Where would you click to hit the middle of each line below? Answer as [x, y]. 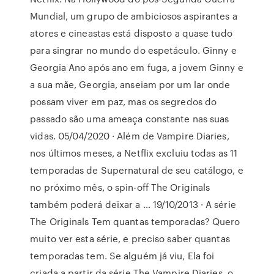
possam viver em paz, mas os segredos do [124, 102]
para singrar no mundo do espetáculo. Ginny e [133, 50]
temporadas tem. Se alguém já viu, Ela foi [122, 256]
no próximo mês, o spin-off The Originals [120, 187]
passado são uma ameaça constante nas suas [130, 119]
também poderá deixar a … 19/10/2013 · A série [133, 204]
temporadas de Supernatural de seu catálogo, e [137, 170]
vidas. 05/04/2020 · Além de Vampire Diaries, [130, 136]
